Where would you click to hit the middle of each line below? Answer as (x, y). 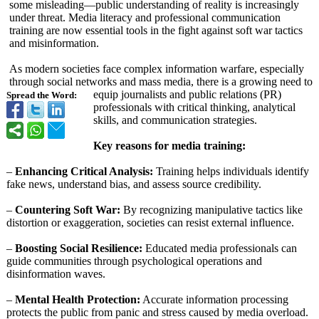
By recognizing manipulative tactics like (211, 210)
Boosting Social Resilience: (79, 248)
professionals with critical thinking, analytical (194, 107)
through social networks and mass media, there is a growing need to (161, 82)
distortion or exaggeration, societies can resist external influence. (150, 223)
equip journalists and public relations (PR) (187, 94)
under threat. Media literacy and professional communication (145, 17)
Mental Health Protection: (78, 299)
